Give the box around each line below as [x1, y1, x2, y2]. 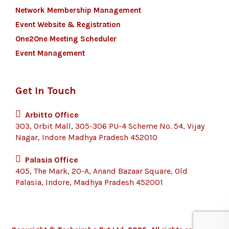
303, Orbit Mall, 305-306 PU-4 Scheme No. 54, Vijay [15, 121, 204, 131]
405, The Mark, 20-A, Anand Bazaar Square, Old [15, 166, 188, 176]
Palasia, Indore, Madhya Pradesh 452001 [15, 177, 163, 187]
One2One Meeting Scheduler [15, 34, 117, 43]
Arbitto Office [25, 110, 79, 120]
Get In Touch [15, 85, 76, 97]
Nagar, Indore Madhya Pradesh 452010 [15, 132, 157, 142]
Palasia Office [25, 155, 78, 165]
